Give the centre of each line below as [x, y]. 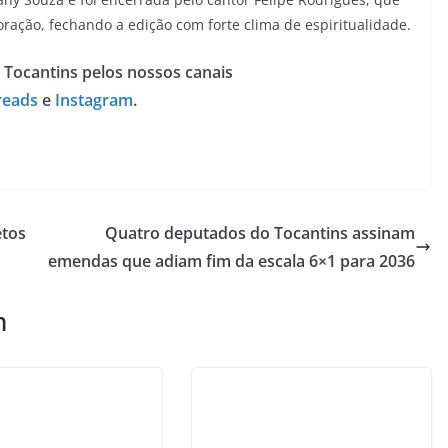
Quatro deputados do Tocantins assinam [260, 233]
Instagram [92, 100]
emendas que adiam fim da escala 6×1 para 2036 [231, 261]
